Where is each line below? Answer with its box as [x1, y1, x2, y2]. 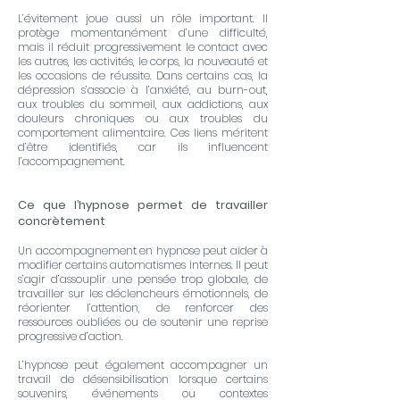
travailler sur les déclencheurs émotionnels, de [18, 286, 268, 301]
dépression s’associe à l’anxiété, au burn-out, [18, 82, 268, 97]
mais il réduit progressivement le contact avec [18, 39, 268, 54]
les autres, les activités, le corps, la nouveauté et [18, 54, 268, 69]
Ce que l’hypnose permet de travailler [18, 196, 268, 213]
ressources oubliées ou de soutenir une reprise [18, 314, 268, 329]
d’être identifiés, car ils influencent [18, 139, 268, 154]
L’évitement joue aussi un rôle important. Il [18, 11, 268, 26]
